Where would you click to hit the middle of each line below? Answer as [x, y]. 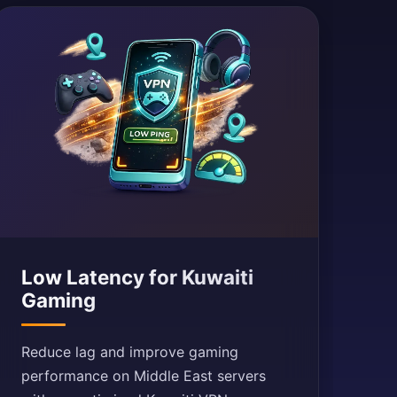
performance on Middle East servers [143, 376]
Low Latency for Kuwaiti [137, 277]
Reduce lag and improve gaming [129, 352]
